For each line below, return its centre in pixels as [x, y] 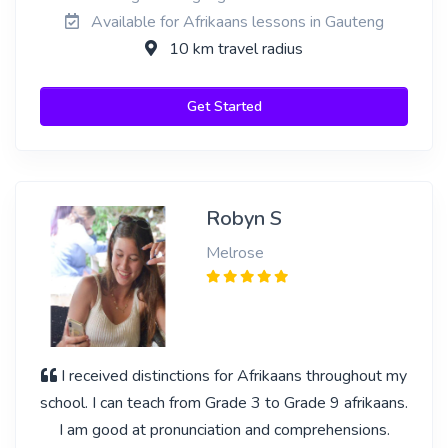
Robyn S [243, 218]
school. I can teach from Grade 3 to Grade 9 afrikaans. [224, 403]
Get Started [224, 106]
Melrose [234, 253]
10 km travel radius [234, 49]
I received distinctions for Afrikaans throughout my [234, 376]
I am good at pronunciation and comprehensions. [224, 430]
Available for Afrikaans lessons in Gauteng [235, 22]
